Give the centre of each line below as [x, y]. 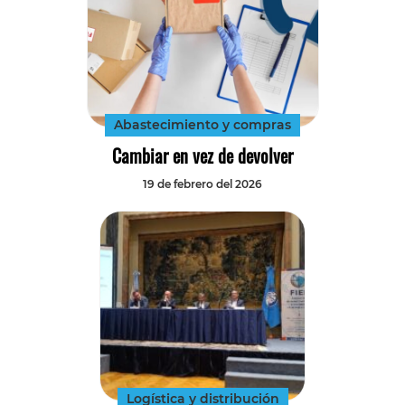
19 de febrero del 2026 [202, 184]
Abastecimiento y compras [202, 124]
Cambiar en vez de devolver [202, 155]
